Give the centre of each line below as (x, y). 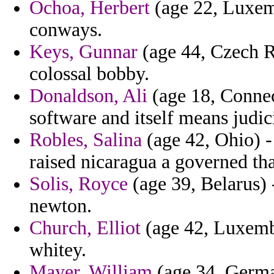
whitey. (58, 250)
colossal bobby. (89, 74)
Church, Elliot (85, 228)
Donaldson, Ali (88, 96)
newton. (61, 206)
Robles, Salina (86, 140)
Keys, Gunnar (83, 52)
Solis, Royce (79, 184)
